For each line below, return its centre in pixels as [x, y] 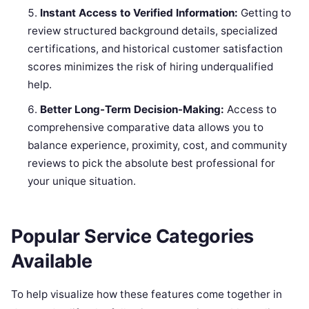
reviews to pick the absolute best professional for [152, 163]
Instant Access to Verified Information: [139, 13]
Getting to [265, 13]
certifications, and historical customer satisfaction [156, 49]
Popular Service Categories [132, 236]
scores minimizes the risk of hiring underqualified [151, 67]
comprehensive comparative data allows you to [146, 128]
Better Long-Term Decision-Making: [132, 110]
